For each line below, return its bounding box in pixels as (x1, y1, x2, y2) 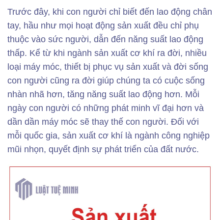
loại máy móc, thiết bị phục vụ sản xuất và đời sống (7, 62, 208, 72)
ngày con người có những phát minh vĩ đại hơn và (7, 103, 204, 113)
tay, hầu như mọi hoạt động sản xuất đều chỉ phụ (7, 21, 199, 30)
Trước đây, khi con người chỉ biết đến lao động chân (7, 7, 212, 17)
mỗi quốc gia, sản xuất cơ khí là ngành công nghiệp (7, 131, 210, 140)
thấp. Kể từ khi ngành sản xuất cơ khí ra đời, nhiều (7, 48, 207, 58)
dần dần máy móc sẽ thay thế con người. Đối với (7, 117, 199, 127)
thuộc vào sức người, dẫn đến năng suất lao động (7, 34, 203, 44)
